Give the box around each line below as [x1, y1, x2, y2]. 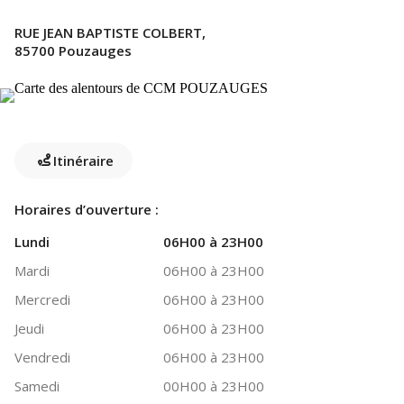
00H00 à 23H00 [162, 377, 264, 395]
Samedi [14, 377, 60, 395]
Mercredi [14, 290, 70, 308]
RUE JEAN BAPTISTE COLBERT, [14, 23, 206, 41]
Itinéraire [53, 151, 114, 170]
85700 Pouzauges [14, 41, 132, 60]
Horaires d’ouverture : [14, 200, 159, 218]
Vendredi [14, 348, 70, 366]
